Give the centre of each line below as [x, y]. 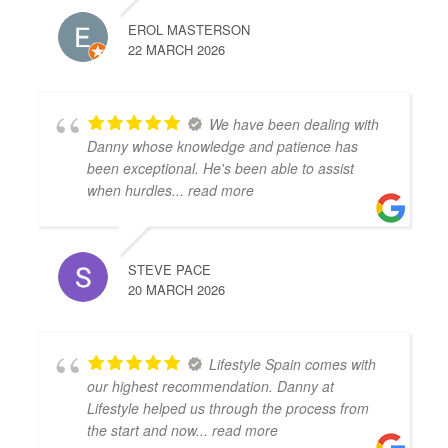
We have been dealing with [294, 124]
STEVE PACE [170, 269]
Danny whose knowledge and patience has [223, 146]
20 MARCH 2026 [177, 289]
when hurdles [130, 190]
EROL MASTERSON [189, 29]
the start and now [142, 430]
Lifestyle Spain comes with [293, 364]
